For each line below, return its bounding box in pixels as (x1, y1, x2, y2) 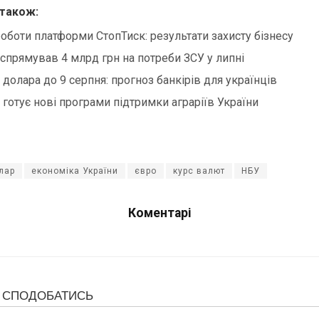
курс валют (173, 165, 225, 176)
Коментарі (127, 205, 192, 220)
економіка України (31, 165, 118, 176)
